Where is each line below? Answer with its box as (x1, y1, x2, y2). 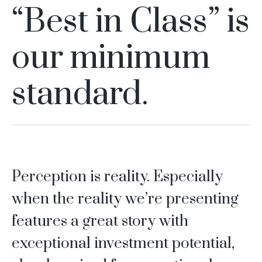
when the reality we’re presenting (11, 189, 239, 209)
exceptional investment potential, (11, 234, 235, 254)
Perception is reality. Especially (11, 167, 223, 187)
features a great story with (11, 212, 188, 232)
